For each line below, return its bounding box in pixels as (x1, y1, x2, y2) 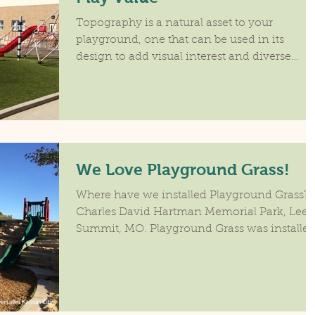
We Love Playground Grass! (76, 160, 290, 179)
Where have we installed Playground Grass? (76, 190, 309, 202)
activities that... (76, 68, 155, 79)
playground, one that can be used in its (76, 34, 284, 46)
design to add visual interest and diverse (76, 51, 291, 63)
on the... (76, 240, 119, 252)
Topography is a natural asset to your (76, 18, 273, 29)
